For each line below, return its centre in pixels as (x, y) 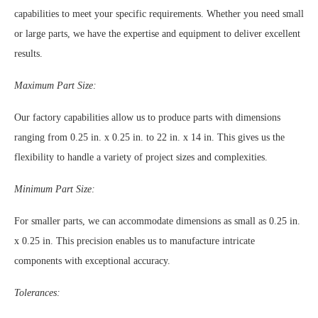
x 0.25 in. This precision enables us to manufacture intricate (135, 241)
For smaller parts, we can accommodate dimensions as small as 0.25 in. (157, 221)
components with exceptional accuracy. (92, 261)
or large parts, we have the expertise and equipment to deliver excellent (157, 34)
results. (28, 54)
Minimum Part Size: (55, 190)
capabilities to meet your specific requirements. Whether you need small (159, 14)
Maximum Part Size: (55, 86)
